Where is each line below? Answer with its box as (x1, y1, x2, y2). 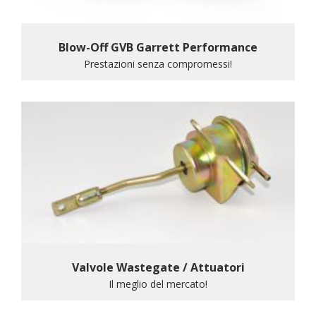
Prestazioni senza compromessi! (84, 56, 232, 71)
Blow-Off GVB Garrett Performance (59, 39, 257, 55)
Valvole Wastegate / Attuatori (71, 259, 245, 275)
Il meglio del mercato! (109, 276, 207, 291)
